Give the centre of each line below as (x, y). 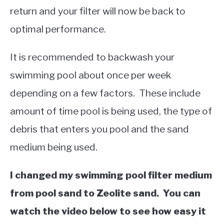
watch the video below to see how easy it (108, 211)
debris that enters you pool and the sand (99, 129)
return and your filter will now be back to (98, 11)
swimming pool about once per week (90, 75)
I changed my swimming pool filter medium (111, 175)
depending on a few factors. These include (105, 93)
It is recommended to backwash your (92, 57)
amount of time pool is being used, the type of (111, 111)
